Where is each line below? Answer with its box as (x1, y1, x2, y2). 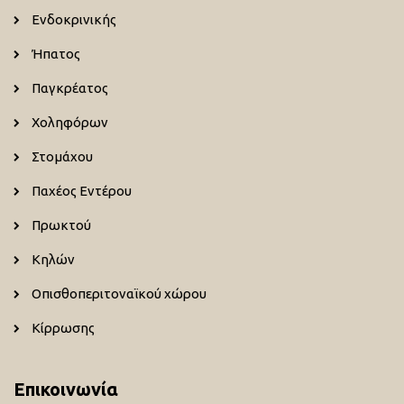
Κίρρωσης (32, 319, 95, 335)
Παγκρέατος (32, 79, 108, 96)
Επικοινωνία (14, 378, 118, 399)
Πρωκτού (32, 216, 91, 233)
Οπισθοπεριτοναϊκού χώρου (32, 285, 207, 301)
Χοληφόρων (32, 114, 108, 130)
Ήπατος (32, 45, 80, 61)
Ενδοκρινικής (32, 11, 116, 27)
